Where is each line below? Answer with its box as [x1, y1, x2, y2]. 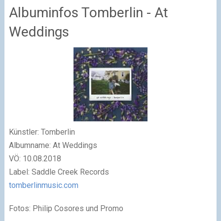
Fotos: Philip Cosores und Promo [8, 203, 123, 213]
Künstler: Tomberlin [8, 127, 75, 137]
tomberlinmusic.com [8, 180, 78, 190]
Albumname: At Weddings [8, 140, 97, 150]
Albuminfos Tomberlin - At [8, 4, 168, 21]
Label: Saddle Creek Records [8, 167, 109, 177]
